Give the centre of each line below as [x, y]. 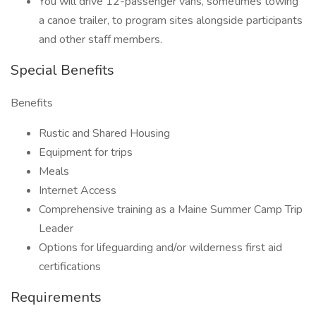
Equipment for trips [86, 152]
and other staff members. [101, 39]
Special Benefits [62, 70]
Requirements [56, 297]
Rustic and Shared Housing [104, 133]
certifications [70, 267]
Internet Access [78, 190]
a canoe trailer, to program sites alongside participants [171, 20]
